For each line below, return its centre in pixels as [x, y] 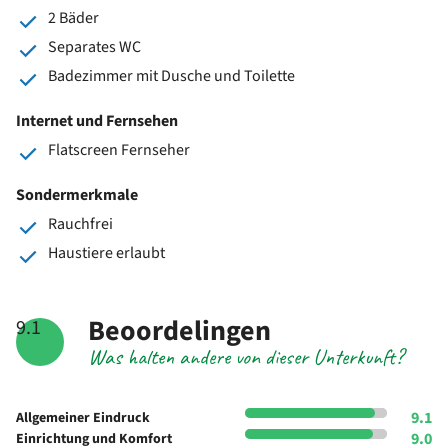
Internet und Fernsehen [97, 120]
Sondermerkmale [77, 194]
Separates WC [94, 46]
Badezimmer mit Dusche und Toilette [171, 75]
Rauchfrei [80, 223]
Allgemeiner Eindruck [83, 417]
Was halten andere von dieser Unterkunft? [245, 356]
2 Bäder [73, 17]
